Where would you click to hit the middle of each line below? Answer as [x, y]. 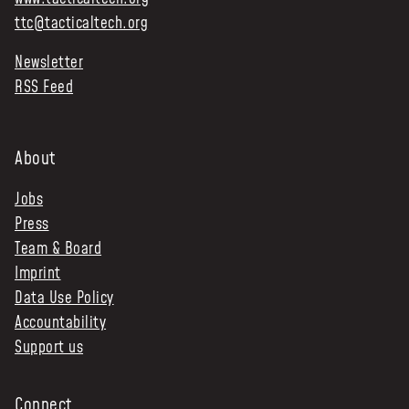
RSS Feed [44, 87]
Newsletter [49, 63]
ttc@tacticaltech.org [82, 23]
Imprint [38, 274]
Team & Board [58, 250]
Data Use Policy [64, 299]
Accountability [61, 324]
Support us [49, 348]
